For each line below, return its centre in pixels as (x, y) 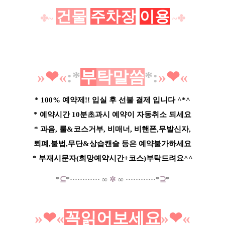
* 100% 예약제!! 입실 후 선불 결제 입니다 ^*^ (113, 100)
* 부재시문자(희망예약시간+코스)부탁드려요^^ (113, 158)
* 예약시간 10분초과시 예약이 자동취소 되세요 (113, 114)
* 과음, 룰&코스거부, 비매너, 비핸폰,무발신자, (113, 129)
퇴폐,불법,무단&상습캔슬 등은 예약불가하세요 (113, 143)
